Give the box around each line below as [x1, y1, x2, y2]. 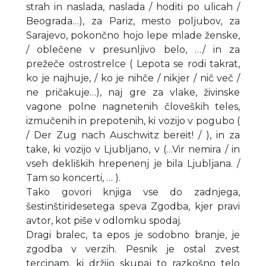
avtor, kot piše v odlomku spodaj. [26, 214, 182, 226]
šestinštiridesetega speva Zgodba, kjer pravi [26, 200, 240, 212]
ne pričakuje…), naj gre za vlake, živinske [26, 86, 240, 98]
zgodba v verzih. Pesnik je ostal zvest [26, 243, 240, 255]
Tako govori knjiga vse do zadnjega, [26, 186, 240, 198]
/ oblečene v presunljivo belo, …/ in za [26, 43, 240, 55]
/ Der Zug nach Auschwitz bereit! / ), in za [26, 129, 240, 141]
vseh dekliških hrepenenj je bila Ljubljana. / [26, 157, 240, 169]
